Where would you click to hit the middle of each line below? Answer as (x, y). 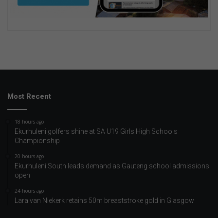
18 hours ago (29, 122)
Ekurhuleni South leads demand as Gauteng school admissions (112, 166)
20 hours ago (29, 156)
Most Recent (29, 97)
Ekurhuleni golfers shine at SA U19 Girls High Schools (96, 132)
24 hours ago (29, 191)
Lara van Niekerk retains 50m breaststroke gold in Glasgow (104, 201)
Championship (37, 141)
